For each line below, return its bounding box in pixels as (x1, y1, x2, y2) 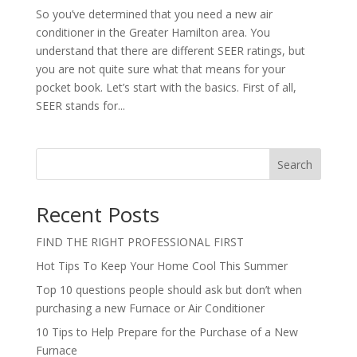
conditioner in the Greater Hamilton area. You (35, 25, 270, 40)
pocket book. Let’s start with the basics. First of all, (35, 80, 296, 95)
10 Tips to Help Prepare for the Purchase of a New (35, 324, 298, 339)
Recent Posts (35, 200, 159, 229)
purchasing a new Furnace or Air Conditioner (35, 300, 265, 316)
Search (277, 156, 313, 172)
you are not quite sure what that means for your (35, 61, 285, 76)
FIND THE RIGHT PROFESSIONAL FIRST (35, 234, 244, 249)
